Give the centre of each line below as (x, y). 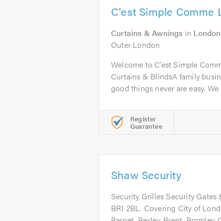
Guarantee (146, 126)
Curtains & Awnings (147, 33)
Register (143, 119)
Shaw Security (147, 174)
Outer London (136, 45)
